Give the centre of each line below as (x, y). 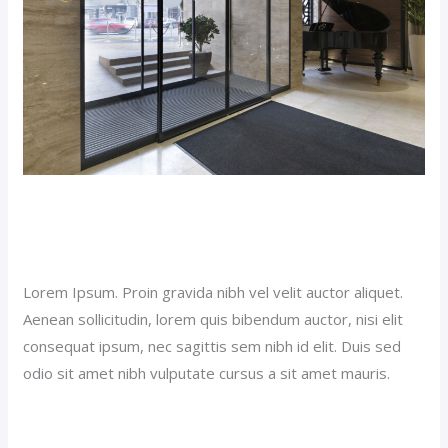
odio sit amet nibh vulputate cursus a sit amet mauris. (207, 372)
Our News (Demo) (86, 252)
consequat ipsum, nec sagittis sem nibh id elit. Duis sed (212, 345)
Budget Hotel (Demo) (172, 217)
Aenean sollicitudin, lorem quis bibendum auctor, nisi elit (213, 318)
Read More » (68, 422)
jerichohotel (204, 252)
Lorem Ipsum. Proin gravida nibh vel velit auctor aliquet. (213, 291)
